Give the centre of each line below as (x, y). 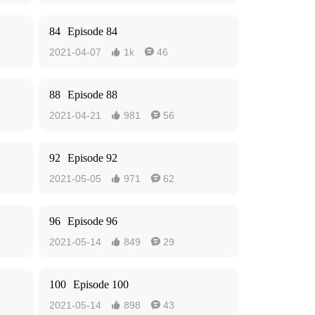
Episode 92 (92, 158)
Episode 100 (101, 284)
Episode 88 (92, 95)
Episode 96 (92, 221)
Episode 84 (92, 31)
